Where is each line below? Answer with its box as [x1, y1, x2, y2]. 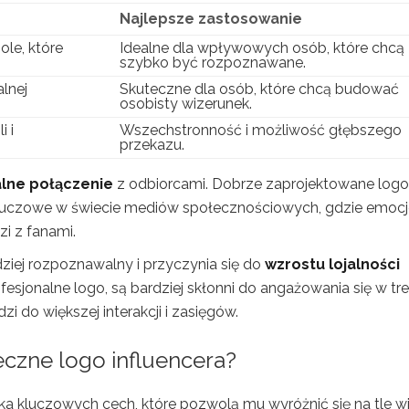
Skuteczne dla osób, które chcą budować [120, 80, 399, 98]
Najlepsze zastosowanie [120, 10, 302, 27]
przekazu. [120, 136, 184, 153]
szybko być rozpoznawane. [120, 54, 306, 71]
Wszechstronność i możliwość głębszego [120, 121, 402, 139]
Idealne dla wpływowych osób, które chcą [120, 39, 404, 57]
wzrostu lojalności [265, 256, 400, 273]
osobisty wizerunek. [120, 95, 252, 112]
